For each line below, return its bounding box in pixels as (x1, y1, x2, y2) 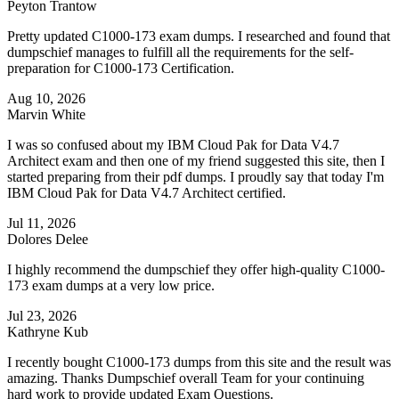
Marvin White (7, 107, 85, 123)
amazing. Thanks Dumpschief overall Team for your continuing (7, 370, 364, 387)
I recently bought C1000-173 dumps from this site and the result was (7, 354, 391, 370)
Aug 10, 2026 (7, 91, 85, 107)
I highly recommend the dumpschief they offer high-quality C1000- (7, 262, 385, 278)
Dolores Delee (7, 232, 88, 248)
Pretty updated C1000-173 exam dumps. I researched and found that (7, 28, 390, 45)
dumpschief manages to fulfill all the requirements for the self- (7, 45, 354, 61)
